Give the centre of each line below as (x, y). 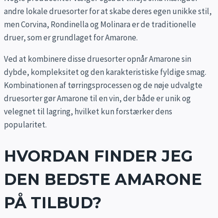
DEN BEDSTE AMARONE (103, 179)
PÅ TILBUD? (53, 202)
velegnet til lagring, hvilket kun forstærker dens (88, 112)
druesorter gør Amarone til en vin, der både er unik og (97, 99)
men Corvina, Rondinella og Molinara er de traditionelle (100, 25)
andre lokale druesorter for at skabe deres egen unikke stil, (108, 11)
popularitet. (25, 125)
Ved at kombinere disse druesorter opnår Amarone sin (98, 59)
